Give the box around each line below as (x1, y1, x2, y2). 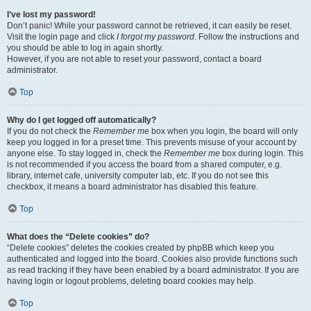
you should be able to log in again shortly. (7, 43, 163, 53)
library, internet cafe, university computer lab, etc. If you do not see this (7, 171, 269, 180)
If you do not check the (7, 126, 93, 136)
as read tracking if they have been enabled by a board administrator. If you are (7, 265, 299, 275)
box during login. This (220, 149, 303, 158)
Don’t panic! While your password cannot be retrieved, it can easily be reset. (7, 21, 292, 31)
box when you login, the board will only (149, 126, 298, 136)
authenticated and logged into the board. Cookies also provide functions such (7, 254, 298, 264)
